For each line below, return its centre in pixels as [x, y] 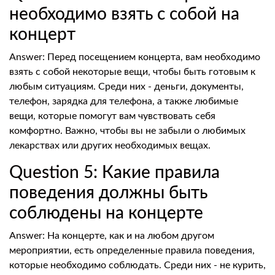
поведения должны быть [108, 193]
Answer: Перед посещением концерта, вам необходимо [135, 57]
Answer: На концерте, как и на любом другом [112, 236]
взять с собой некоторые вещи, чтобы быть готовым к [132, 72]
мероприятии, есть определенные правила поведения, [132, 250]
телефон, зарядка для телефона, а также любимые [124, 101]
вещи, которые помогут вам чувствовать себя [112, 116]
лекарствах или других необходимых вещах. [110, 145]
